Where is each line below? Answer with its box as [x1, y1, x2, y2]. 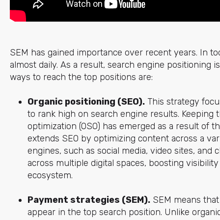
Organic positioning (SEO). [27, 96, 145, 107]
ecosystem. [27, 169, 73, 181]
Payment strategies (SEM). [27, 194, 150, 206]
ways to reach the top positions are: [9, 71, 153, 82]
